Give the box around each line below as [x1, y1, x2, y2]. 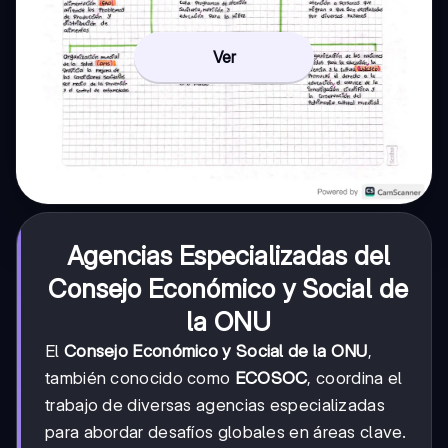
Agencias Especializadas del [66, 239, 390, 271]
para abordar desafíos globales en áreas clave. [45, 421, 407, 442]
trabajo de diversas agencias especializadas [45, 394, 385, 415]
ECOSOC [234, 367, 308, 388]
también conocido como [45, 367, 235, 388]
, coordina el [307, 367, 403, 388]
